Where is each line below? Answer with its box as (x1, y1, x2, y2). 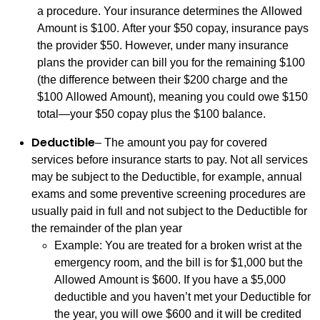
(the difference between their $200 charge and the (37, 74, 288, 86)
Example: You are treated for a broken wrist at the (54, 239, 302, 251)
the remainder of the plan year (31, 222, 182, 234)
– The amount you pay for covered (95, 136, 267, 149)
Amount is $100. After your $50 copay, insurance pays (37, 22, 309, 34)
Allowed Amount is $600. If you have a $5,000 (54, 274, 286, 286)
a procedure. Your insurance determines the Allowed (37, 5, 302, 17)
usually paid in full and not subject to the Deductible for (31, 205, 307, 217)
